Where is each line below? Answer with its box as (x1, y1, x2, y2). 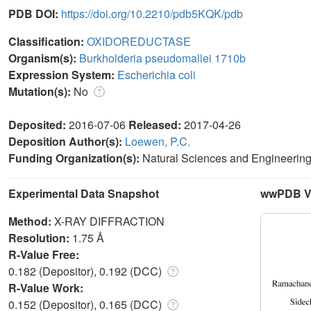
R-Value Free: (8, 246, 82, 262)
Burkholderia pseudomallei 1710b (79, 49, 246, 66)
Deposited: (8, 116, 69, 133)
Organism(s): (8, 49, 79, 66)
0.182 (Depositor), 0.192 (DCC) (8, 262, 165, 279)
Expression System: (8, 66, 117, 83)
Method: (8, 212, 54, 229)
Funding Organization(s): (8, 149, 142, 166)
